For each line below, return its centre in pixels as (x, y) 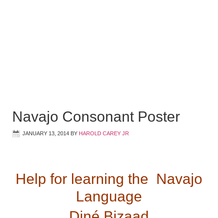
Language (109, 196)
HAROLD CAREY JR (104, 133)
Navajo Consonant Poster (96, 117)
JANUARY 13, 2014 (46, 133)
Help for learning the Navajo (109, 179)
